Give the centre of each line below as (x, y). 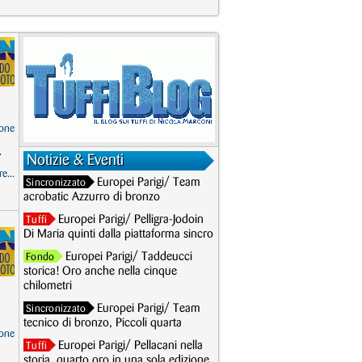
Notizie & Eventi (75, 160)
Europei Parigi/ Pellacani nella (131, 346)
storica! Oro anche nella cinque (100, 271)
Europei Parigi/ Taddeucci (129, 257)
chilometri (48, 286)
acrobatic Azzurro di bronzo (92, 197)
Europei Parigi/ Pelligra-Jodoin (131, 220)
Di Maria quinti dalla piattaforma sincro (118, 234)
